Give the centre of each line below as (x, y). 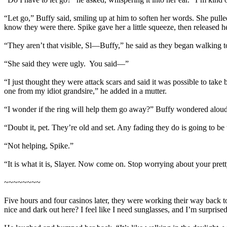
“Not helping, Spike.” (39, 146)
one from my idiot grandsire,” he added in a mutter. (85, 91)
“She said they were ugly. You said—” (66, 64)
